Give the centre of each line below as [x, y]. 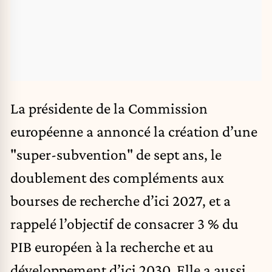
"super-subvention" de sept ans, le [116, 154]
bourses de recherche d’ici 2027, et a [121, 200]
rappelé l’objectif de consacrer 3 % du [124, 223]
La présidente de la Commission [109, 108]
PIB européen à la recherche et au [112, 246]
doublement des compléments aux [117, 177]
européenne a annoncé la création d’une [134, 131]
